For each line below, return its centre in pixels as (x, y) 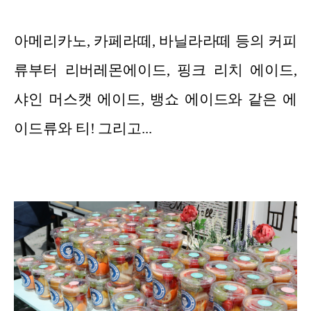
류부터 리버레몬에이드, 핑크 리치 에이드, (155, 70)
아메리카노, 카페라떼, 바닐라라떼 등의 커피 (155, 41)
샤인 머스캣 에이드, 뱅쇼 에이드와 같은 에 (155, 100)
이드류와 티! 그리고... (83, 129)
